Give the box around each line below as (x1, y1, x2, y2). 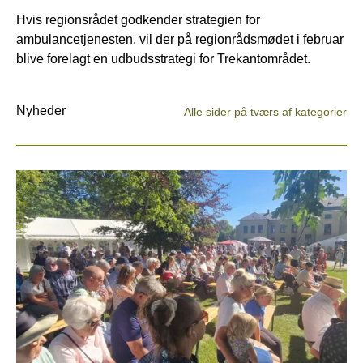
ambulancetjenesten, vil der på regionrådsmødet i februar (16, 32, 344, 46)
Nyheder (16, 103, 66, 117)
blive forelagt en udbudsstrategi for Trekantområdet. (16, 51, 310, 66)
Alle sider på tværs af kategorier (184, 105, 347, 118)
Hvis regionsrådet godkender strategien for (16, 12, 260, 27)
